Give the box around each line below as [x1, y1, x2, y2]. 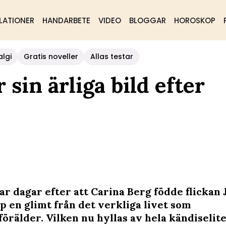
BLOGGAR [129, 15, 166, 26]
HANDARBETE [42, 15, 90, 26]
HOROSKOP [174, 15, 215, 26]
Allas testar [90, 51, 133, 62]
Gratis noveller [24, 51, 78, 62]
